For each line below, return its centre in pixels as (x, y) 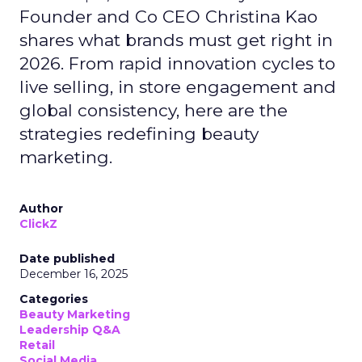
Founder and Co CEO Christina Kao (168, 17)
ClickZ (38, 224)
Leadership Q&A (70, 330)
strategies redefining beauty (139, 134)
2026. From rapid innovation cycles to (177, 63)
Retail (37, 345)
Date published (67, 259)
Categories (54, 299)
